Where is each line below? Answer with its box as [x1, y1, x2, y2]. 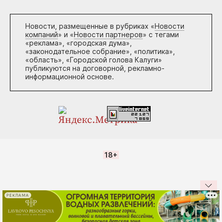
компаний [25, 30, 58, 39]
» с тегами [143, 30, 179, 39]
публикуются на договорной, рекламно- [25, 64, 165, 72]
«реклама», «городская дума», [25, 39, 132, 47]
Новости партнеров [74, 30, 143, 39]
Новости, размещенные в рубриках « [25, 22, 155, 30]
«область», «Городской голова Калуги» [25, 55, 162, 64]
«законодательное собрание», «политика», [25, 47, 175, 55]
